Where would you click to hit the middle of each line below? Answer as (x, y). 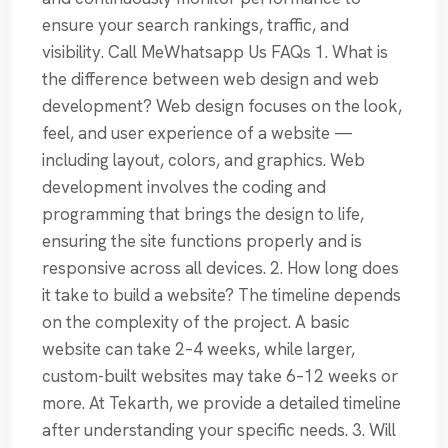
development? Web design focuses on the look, (222, 106)
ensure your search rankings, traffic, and (195, 25)
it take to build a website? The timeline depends (221, 295)
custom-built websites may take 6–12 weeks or (220, 376)
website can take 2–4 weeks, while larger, (198, 349)
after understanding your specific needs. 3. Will (219, 430)
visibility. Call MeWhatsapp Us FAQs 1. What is (215, 52)
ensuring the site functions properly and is (202, 241)
